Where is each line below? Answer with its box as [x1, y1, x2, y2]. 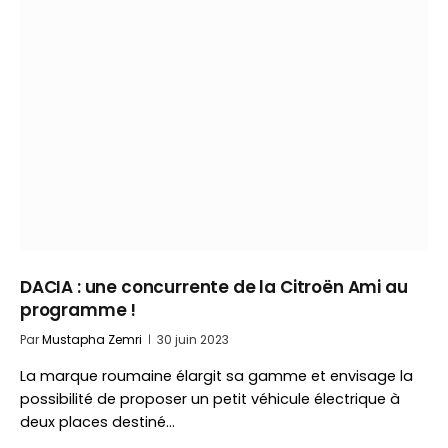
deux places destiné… [20, 412, 175, 432]
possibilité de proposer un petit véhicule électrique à [20, 389, 400, 409]
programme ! [20, 298, 137, 322]
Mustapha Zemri [42, 331, 142, 348]
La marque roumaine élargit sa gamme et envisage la [20, 366, 413, 386]
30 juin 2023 [157, 331, 229, 348]
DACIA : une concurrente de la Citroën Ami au [20, 275, 408, 299]
